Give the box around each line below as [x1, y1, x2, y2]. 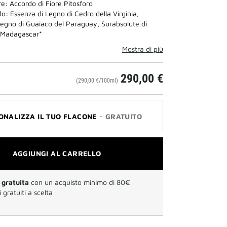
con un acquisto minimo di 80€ [29, 178, 130, 186]
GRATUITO [105, 112, 142, 121]
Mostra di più [122, 45, 163, 53]
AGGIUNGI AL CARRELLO [12, 149, 101, 158]
